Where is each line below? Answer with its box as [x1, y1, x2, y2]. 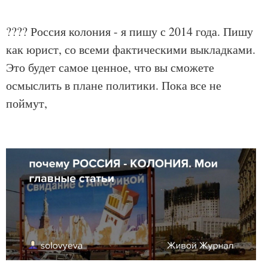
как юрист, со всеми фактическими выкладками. [6, 41, 255, 57]
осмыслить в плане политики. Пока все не [6, 77, 221, 93]
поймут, [6, 95, 47, 111]
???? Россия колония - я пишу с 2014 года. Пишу [6, 23, 253, 39]
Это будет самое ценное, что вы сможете [6, 59, 214, 75]
